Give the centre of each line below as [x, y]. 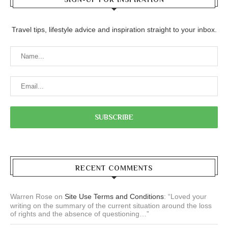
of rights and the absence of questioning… [78, 214]
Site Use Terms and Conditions [114, 197]
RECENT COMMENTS [114, 168]
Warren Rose [31, 197]
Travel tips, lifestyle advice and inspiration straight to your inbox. [114, 30]
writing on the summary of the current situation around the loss [111, 206]
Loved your [189, 197]
